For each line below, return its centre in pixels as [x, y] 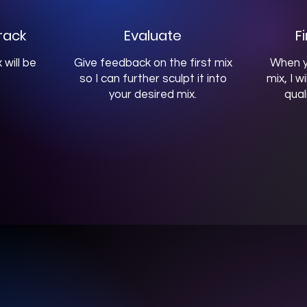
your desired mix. [153, 95]
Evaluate [153, 36]
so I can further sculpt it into [153, 79]
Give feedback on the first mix [153, 63]
